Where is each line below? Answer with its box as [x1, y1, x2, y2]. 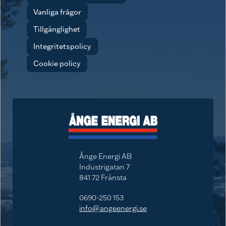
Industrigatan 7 [79, 162, 130, 172]
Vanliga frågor [33, 7, 81, 17]
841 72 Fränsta [79, 173, 127, 183]
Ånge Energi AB [79, 151, 132, 161]
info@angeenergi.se [79, 203, 147, 213]
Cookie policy [33, 58, 81, 68]
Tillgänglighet [33, 24, 80, 34]
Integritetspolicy [33, 41, 91, 51]
